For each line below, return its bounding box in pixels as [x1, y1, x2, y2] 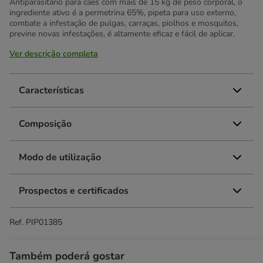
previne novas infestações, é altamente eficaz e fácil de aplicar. [9, 28, 235, 39]
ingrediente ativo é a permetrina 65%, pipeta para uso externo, [9, 7, 236, 18]
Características [19, 84, 84, 97]
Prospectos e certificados [19, 184, 129, 197]
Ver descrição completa [9, 48, 98, 59]
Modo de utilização [19, 151, 101, 164]
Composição [19, 117, 72, 130]
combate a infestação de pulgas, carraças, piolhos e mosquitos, [9, 18, 238, 29]
